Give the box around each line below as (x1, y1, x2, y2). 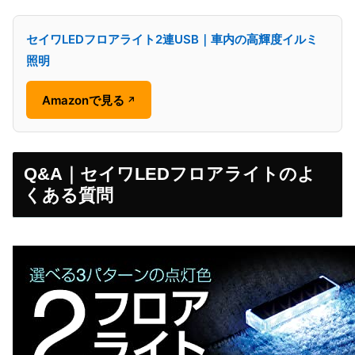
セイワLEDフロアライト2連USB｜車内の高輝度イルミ (26, 32, 318, 48)
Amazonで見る (42, 92, 124, 108)
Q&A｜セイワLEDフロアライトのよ (23, 164, 315, 185)
